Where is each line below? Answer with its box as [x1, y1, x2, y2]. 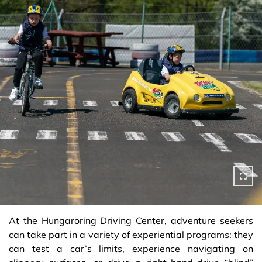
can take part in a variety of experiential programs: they [9, 228, 253, 240]
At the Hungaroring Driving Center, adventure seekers [9, 214, 253, 226]
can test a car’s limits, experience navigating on [9, 242, 253, 254]
